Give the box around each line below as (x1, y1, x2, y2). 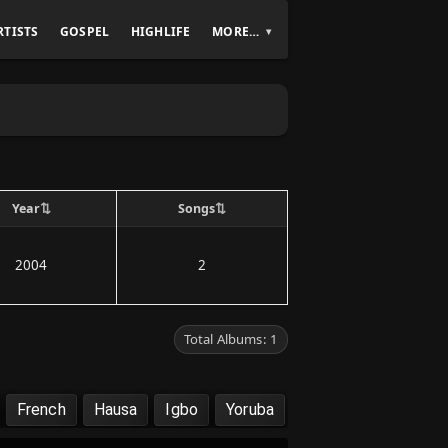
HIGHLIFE (131, 22, 191, 40)
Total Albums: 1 (183, 330, 278, 348)
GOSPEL (60, 22, 110, 40)
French (16, 400, 66, 419)
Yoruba (226, 400, 274, 419)
